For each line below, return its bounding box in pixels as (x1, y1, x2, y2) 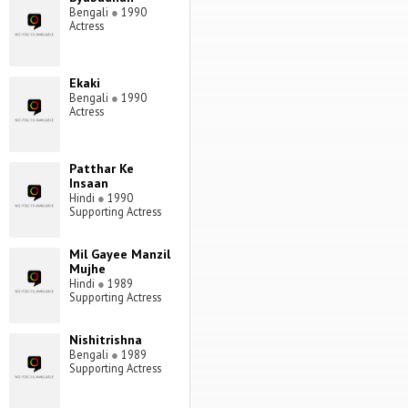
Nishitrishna (68, 331, 142, 349)
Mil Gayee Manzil (68, 246, 170, 263)
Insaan (68, 175, 108, 192)
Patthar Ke (68, 160, 134, 178)
